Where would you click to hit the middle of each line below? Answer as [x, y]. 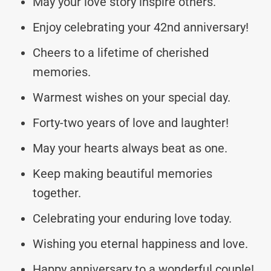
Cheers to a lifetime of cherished [121, 52]
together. [57, 193]
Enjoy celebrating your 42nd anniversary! [141, 27]
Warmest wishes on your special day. [132, 97]
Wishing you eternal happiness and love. [140, 243]
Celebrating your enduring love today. [132, 218]
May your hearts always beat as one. [130, 148]
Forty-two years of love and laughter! [131, 122]
